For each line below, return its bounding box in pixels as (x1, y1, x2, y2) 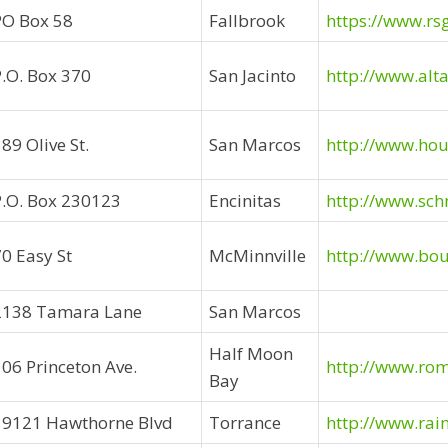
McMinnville (209, 244, 306, 267)
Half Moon (209, 342, 293, 365)
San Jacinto (209, 64, 296, 87)
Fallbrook (209, 9, 285, 32)
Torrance (209, 411, 281, 434)
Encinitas (209, 189, 281, 212)
